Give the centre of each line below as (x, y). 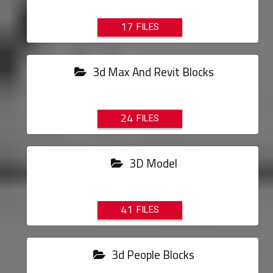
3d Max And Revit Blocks (152, 72)
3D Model (152, 163)
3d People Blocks (152, 255)
